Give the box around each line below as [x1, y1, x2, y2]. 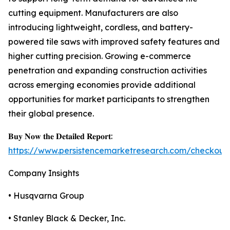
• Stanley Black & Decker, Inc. [8, 213, 125, 224]
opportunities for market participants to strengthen [8, 94, 209, 105]
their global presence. [8, 108, 94, 119]
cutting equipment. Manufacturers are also [8, 8, 178, 18]
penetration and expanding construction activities [8, 65, 207, 76]
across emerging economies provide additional [8, 80, 196, 90]
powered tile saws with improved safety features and [8, 36, 220, 47]
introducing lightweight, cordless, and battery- [8, 22, 193, 33]
